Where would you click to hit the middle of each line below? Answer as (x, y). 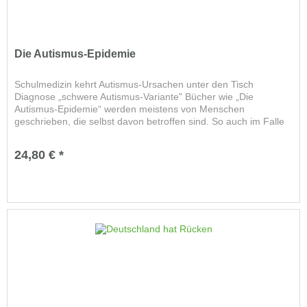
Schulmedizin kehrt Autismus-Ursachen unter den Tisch (134, 85)
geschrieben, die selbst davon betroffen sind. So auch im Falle (150, 122)
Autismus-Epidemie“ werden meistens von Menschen (130, 109)
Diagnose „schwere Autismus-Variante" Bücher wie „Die (134, 97)
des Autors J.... (47, 134)
